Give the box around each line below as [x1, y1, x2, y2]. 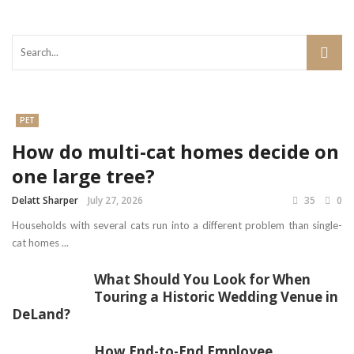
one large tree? [12, 163, 155, 189]
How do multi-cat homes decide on [12, 138, 339, 164]
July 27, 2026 [88, 194, 143, 207]
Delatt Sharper [12, 194, 78, 207]
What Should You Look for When [94, 270, 311, 288]
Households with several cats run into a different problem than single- [12, 219, 342, 232]
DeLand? [12, 305, 70, 323]
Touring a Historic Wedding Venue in [94, 288, 338, 306]
